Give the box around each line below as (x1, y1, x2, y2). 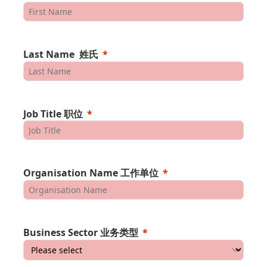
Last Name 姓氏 (23, 48, 98, 61)
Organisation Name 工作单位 (23, 166, 159, 179)
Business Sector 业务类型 (23, 226, 138, 239)
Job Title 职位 (23, 107, 83, 120)
